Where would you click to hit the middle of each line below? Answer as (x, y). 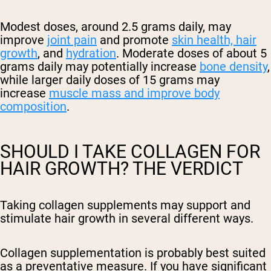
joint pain (72, 40)
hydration (91, 53)
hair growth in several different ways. (155, 218)
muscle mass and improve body (134, 93)
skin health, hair (214, 40)
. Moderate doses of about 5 (191, 53)
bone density (233, 66)
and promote (134, 40)
